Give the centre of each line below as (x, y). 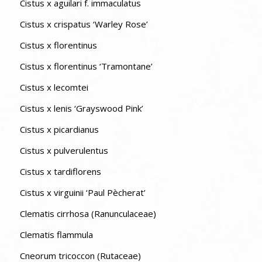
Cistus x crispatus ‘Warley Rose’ (84, 24)
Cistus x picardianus (59, 129)
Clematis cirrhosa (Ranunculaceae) (88, 213)
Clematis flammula (56, 234)
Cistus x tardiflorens (60, 171)
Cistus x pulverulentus (64, 150)
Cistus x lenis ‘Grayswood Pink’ (81, 108)
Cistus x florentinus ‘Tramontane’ (86, 66)
